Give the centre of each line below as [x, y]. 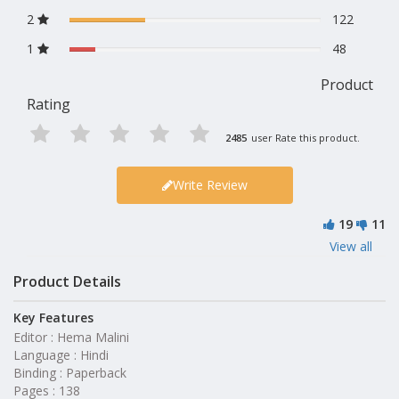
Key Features [53, 317]
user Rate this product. [304, 138]
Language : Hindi [61, 354]
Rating [49, 105]
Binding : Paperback [70, 372]
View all [351, 247]
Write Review [210, 185]
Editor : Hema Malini [71, 337]
